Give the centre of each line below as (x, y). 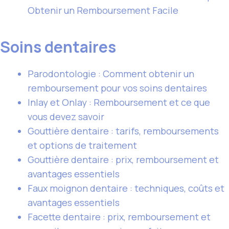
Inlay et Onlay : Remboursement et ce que (119, 102)
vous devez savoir (66, 117)
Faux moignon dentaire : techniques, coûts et (126, 188)
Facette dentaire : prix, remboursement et (119, 217)
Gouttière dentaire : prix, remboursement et (123, 159)
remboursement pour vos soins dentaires (117, 88)
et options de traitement (82, 145)
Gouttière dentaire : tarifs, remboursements (123, 131)
